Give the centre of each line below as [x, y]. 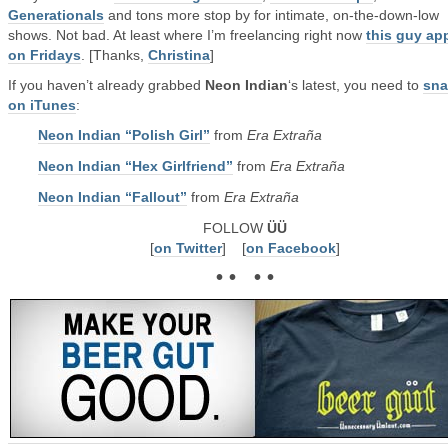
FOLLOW [235, 228]
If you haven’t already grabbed [106, 85]
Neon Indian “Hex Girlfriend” [135, 166]
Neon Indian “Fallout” [112, 197]
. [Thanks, [114, 55]
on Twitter [188, 248]
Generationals [56, 15]
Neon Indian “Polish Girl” [124, 135]
